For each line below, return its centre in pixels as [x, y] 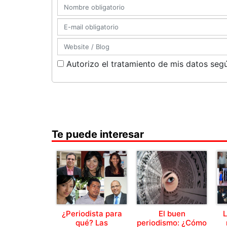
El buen [172, 214]
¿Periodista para [92, 214]
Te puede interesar [98, 134]
